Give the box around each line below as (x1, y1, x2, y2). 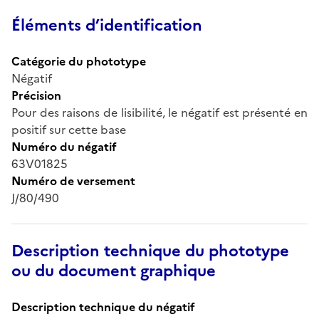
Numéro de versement (11, 172, 135, 189)
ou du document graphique (11, 258, 216, 283)
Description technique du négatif (11, 298, 195, 315)
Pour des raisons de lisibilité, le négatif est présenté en (11, 103, 308, 121)
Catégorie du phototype (11, 52, 146, 70)
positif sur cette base (11, 120, 126, 138)
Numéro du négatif (11, 137, 117, 155)
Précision (11, 86, 61, 104)
